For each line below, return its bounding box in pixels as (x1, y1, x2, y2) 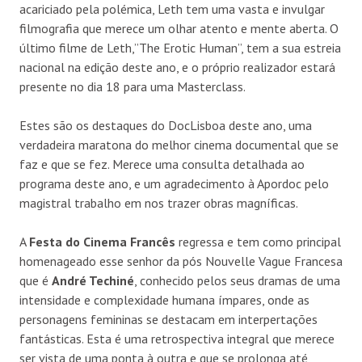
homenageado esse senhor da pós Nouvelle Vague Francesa (19, 252, 343, 269)
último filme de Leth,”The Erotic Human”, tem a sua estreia (19, 39, 341, 56)
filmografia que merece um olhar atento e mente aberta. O (19, 19, 339, 36)
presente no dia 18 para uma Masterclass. (19, 78, 246, 95)
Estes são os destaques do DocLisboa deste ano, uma (19, 116, 312, 133)
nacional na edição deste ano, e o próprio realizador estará (19, 58, 335, 75)
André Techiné (52, 271, 134, 288)
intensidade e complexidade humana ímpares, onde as (19, 291, 309, 308)
